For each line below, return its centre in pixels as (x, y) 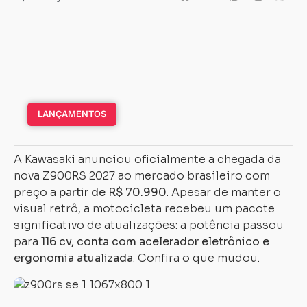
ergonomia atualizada (73, 258)
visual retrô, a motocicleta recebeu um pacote (144, 209)
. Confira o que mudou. (196, 258)
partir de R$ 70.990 (113, 192)
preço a (36, 192)
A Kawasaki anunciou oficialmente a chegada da (147, 159)
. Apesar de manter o (224, 192)
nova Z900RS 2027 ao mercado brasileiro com (142, 176)
